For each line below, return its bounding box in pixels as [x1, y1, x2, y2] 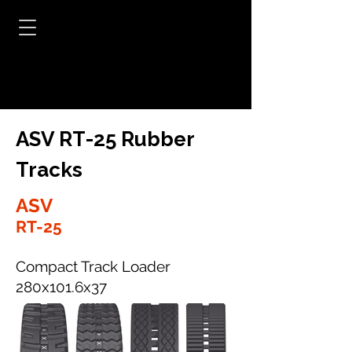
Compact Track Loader [16, 258, 170, 275]
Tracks [16, 158, 82, 181]
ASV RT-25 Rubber [16, 127, 194, 151]
